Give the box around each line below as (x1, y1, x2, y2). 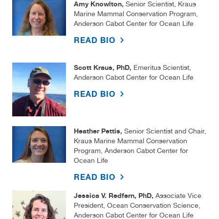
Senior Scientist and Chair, (122, 127, 206, 135)
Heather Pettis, (74, 127, 122, 135)
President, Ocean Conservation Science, (74, 201, 200, 210)
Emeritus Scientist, (131, 64, 191, 72)
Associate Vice (153, 192, 201, 200)
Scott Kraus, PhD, (74, 63, 131, 72)
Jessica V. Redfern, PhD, (74, 191, 153, 200)
